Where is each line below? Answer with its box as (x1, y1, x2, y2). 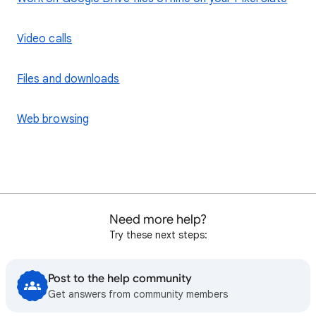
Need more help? (109, 212, 207, 227)
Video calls (17, 32, 72, 46)
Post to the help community (48, 272, 192, 286)
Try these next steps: (109, 229, 207, 241)
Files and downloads (17, 72, 120, 86)
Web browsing (17, 112, 89, 126)
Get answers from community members (48, 288, 228, 300)
